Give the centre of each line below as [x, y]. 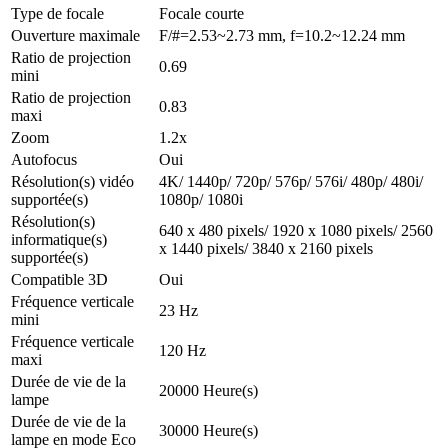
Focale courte [201, 13]
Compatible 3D [59, 279]
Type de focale [57, 13]
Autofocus [44, 159]
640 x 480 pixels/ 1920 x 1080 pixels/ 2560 [296, 230]
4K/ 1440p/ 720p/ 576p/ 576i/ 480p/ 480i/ [291, 181]
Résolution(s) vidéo [72, 181]
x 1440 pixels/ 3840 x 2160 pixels [266, 248]
